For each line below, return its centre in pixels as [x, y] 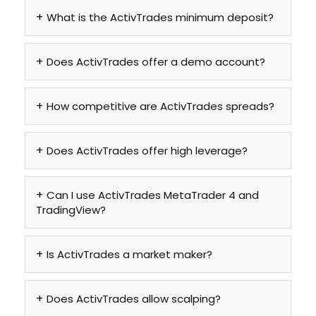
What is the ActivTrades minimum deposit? [160, 18]
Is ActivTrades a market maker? [129, 255]
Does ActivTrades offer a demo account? [156, 62]
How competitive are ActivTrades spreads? [160, 107]
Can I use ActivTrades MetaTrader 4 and [153, 195]
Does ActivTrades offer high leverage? [147, 151]
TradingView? [71, 210]
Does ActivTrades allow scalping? [134, 299]
